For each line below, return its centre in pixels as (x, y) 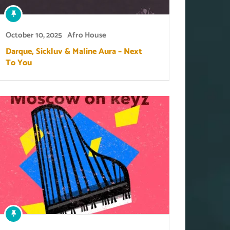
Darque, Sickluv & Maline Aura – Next (74, 52)
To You (19, 63)
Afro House (87, 35)
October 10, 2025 (34, 35)
